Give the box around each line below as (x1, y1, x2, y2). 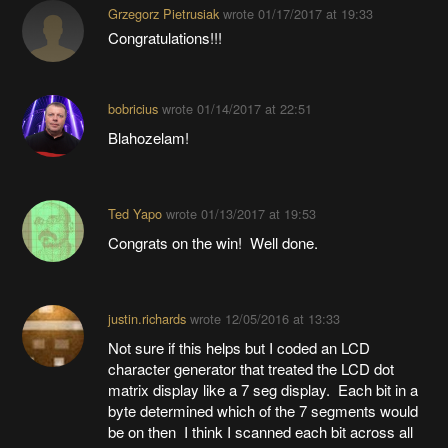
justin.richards (107, 309, 186, 329)
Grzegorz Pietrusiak (107, 4, 219, 24)
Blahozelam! (107, 127, 189, 149)
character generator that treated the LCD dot (107, 358, 394, 380)
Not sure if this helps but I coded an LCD (107, 337, 370, 359)
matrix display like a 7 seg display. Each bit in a (107, 379, 418, 401)
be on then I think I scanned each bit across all (107, 421, 413, 443)
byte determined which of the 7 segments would (107, 400, 418, 422)
